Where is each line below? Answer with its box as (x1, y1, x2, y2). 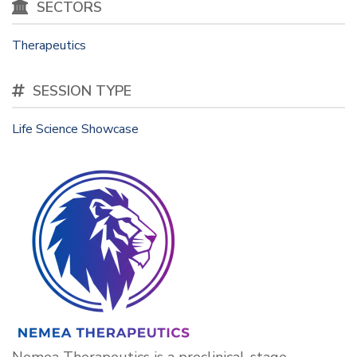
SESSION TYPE (33, 81, 131, 100)
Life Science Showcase (12, 120, 139, 138)
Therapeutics (12, 37, 86, 54)
